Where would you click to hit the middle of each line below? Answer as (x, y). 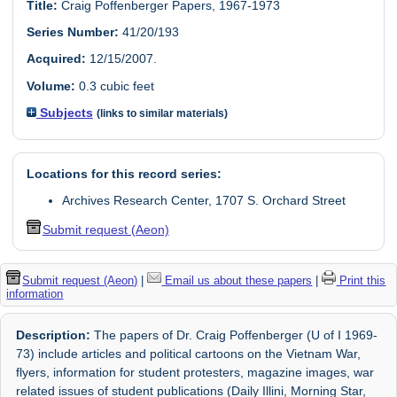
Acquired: (56, 59)
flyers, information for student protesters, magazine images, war (195, 372)
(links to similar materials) (162, 114)
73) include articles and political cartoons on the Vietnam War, (189, 353)
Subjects (64, 113)
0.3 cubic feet (114, 86)
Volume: (51, 86)
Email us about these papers (237, 280)
